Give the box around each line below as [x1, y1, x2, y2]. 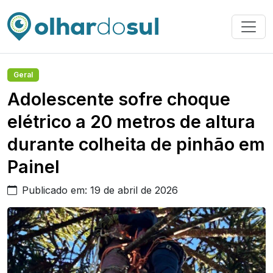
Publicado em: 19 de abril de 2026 [22, 184, 178, 196]
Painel [7, 156, 60, 177]
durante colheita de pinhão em [7, 133, 265, 155]
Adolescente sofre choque [7, 88, 230, 110]
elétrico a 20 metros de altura [7, 111, 255, 132]
